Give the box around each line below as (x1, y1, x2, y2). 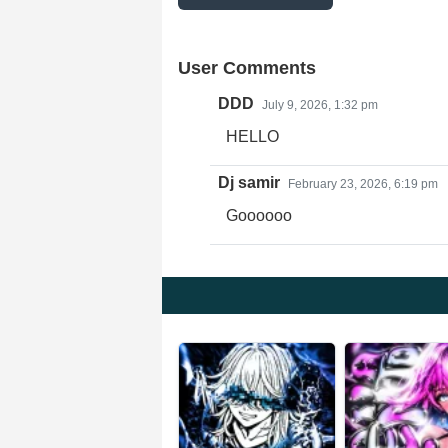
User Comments (178, 58, 316, 78)
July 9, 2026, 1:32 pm (262, 98, 378, 112)
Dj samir (218, 174, 280, 191)
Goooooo (226, 207, 292, 224)
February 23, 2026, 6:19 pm (288, 177, 438, 191)
